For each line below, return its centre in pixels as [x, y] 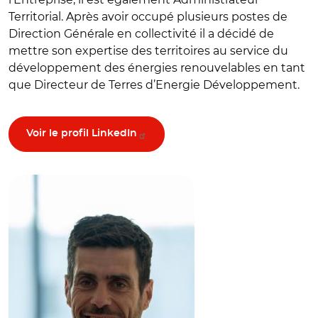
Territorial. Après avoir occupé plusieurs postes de [148, 16]
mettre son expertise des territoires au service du [148, 50]
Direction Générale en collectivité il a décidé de [141, 33]
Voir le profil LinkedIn [82, 133]
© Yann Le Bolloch [59, 161]
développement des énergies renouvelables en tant [157, 67]
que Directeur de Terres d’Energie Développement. [155, 84]
